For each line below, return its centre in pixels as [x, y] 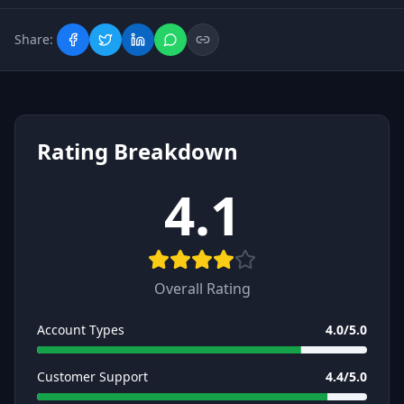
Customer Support [92, 376]
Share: [34, 39]
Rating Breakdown [138, 151]
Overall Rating [202, 289]
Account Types [81, 330]
